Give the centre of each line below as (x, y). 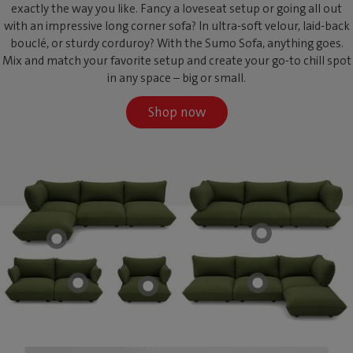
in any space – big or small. (176, 78)
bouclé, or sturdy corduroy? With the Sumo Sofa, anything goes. (176, 43)
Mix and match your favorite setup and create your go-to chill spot (176, 60)
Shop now (176, 111)
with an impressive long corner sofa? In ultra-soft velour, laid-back (176, 26)
